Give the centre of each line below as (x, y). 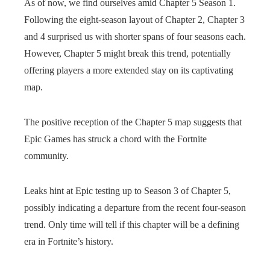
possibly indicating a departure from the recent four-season (135, 208)
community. (46, 156)
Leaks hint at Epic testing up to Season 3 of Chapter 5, (127, 191)
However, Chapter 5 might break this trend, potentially (127, 53)
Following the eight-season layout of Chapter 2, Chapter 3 (134, 20)
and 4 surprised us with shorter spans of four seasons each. (135, 36)
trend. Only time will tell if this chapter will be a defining (132, 224)
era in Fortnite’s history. (69, 241)
